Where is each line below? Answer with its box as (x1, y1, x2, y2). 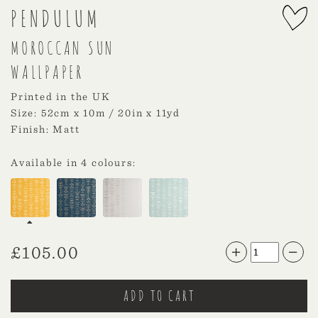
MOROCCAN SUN (11, 37, 115, 60)
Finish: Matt (11, 123, 80, 136)
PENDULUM (11, 4, 101, 33)
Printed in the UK (11, 90, 111, 104)
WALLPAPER (11, 61, 84, 84)
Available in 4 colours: (11, 156, 136, 170)
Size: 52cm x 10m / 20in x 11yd (11, 106, 181, 120)
